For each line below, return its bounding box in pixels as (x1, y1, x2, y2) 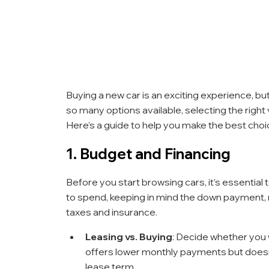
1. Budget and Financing (66, 144, 231, 163)
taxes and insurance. (66, 205, 157, 218)
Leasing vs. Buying (85, 230, 172, 243)
